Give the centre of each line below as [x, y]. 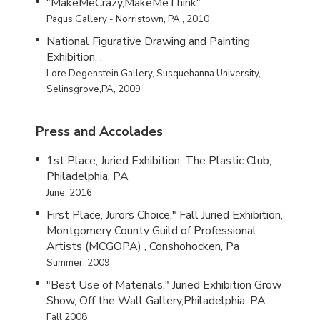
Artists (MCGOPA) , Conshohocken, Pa [143, 246]
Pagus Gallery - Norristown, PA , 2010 [128, 19]
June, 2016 [69, 192]
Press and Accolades [99, 131]
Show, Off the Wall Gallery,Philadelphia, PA [156, 300]
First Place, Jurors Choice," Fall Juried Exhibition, [165, 215]
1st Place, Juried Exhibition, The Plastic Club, [159, 160]
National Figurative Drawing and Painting [148, 41]
